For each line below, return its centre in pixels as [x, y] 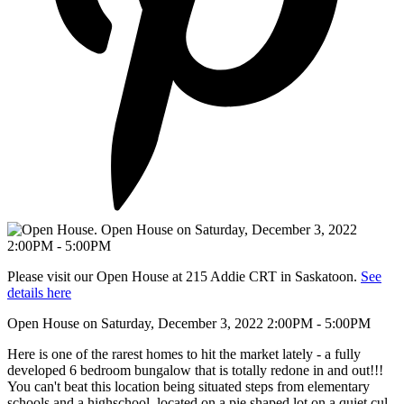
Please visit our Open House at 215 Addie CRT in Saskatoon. [184, 276]
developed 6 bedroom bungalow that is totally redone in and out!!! [195, 370]
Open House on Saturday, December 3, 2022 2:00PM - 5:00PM [189, 323]
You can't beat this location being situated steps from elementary [188, 386]
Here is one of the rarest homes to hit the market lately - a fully [184, 353]
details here [39, 292]
